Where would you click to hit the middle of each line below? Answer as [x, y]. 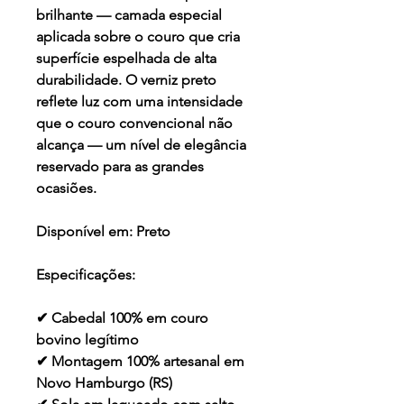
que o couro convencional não [134, 124]
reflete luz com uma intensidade [139, 102]
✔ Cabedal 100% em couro [122, 318]
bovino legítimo [87, 340]
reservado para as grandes [120, 167]
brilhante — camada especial [129, 15]
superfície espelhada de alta [126, 59]
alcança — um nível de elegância [141, 145]
